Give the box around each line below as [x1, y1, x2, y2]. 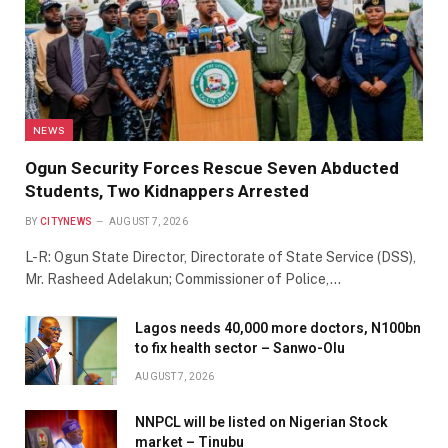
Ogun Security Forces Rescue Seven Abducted [25, 157, 399, 178]
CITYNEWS [39, 215, 93, 227]
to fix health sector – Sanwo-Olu [135, 339, 345, 356]
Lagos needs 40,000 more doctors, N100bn [135, 319, 421, 336]
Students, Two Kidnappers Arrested [25, 180, 309, 201]
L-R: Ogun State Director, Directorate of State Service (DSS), [25, 248, 416, 265]
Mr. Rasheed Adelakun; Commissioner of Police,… [25, 270, 341, 287]
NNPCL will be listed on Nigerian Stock [135, 413, 388, 430]
